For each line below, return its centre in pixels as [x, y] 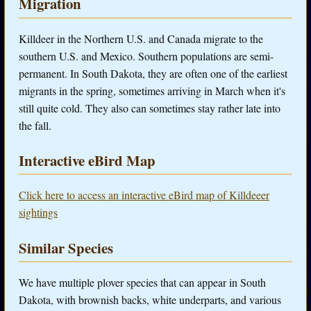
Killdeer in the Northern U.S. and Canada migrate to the [141, 38]
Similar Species [66, 247]
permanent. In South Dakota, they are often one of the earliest [153, 73]
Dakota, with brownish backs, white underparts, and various [150, 300]
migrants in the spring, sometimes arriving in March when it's [152, 90]
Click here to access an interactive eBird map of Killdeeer [144, 195]
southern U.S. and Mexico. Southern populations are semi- [146, 56]
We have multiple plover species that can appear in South [142, 283]
